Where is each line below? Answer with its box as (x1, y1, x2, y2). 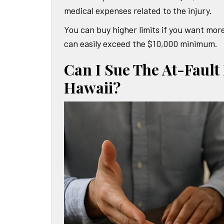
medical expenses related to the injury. (64, 5, 212, 16)
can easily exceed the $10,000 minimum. (64, 38, 217, 49)
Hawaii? (64, 77, 120, 98)
